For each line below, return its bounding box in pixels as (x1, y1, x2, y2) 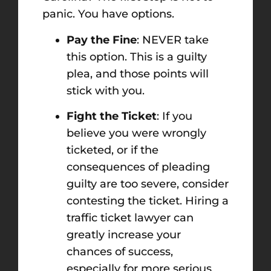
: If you (157, 109, 192, 123)
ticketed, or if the (67, 143, 158, 157)
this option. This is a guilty (67, 50, 207, 64)
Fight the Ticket (67, 109, 157, 123)
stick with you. (67, 83, 145, 97)
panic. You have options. (42, 7, 174, 21)
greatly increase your (67, 228, 181, 242)
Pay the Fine (67, 33, 137, 47)
